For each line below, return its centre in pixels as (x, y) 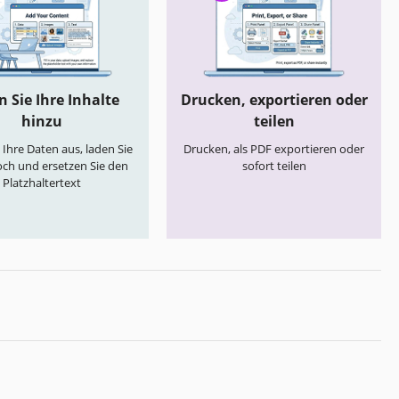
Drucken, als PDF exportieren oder (274, 149)
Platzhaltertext (41, 183)
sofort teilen (274, 166)
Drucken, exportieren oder (274, 100)
